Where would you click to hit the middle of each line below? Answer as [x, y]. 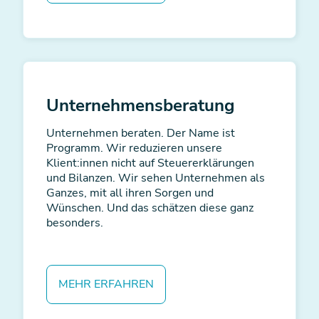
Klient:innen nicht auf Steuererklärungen [150, 163]
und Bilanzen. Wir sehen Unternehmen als [156, 178]
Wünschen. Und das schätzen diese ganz [150, 208]
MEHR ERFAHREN [106, 284]
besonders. [75, 223]
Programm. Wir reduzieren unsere [134, 148]
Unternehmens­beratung [141, 105]
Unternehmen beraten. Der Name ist [141, 133]
